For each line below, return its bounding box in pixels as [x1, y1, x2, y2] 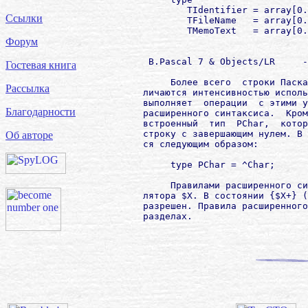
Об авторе [5, 129, 53, 141]
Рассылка [5, 82, 49, 94]
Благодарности [5, 106, 76, 118]
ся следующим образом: [99, 138, 258, 149]
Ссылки [5, 12, 43, 24]
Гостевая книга [5, 59, 76, 71]
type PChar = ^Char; [99, 159, 275, 170]
